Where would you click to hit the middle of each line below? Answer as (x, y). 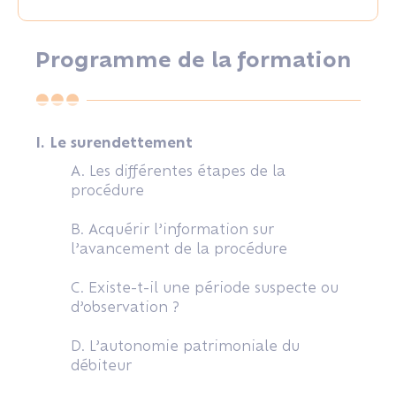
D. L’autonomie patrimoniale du (185, 346)
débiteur (101, 365)
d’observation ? (125, 307)
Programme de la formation (194, 59)
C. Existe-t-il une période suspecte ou (205, 287)
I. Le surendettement (116, 142)
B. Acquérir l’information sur (172, 229)
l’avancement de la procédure (179, 248)
